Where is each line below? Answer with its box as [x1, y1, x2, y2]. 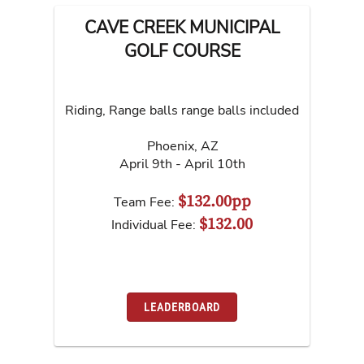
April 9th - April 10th [119, 154, 245, 173]
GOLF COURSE [123, 39, 240, 63]
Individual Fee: [111, 215, 199, 234]
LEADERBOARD [144, 301, 220, 314]
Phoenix [146, 136, 194, 155]
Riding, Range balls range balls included [65, 101, 299, 119]
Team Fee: [113, 193, 178, 211]
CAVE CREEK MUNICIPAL [84, 15, 279, 39]
